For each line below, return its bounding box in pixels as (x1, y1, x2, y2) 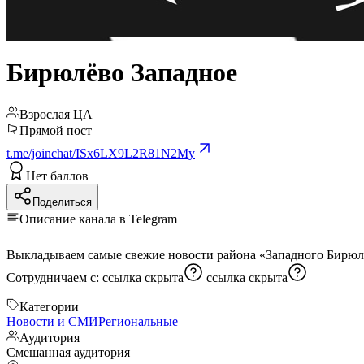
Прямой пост (19, 123, 92, 137)
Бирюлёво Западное (6, 58, 237, 88)
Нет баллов (26, 168, 89, 183)
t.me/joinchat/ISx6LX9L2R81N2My (6, 145, 195, 160)
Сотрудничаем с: (6, 270, 102, 284)
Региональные (98, 314, 178, 328)
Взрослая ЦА (19, 106, 93, 121)
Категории (19, 299, 79, 314)
